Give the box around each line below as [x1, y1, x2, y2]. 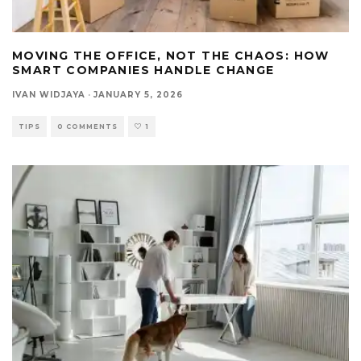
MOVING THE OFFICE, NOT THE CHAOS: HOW [12, 48, 330, 63]
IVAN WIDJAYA [12, 89, 85, 100]
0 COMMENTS [57, 122, 118, 131]
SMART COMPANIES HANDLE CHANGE [12, 62, 275, 77]
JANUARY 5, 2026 [93, 89, 183, 100]
